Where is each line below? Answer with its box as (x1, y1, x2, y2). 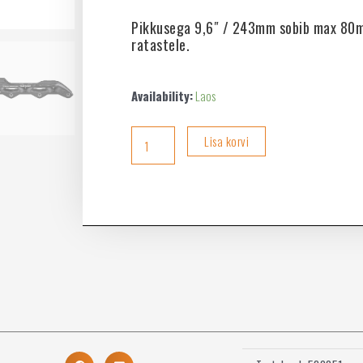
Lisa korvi (204, 132, 250, 151)
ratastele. (131, 34, 190, 55)
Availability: (131, 87, 193, 105)
